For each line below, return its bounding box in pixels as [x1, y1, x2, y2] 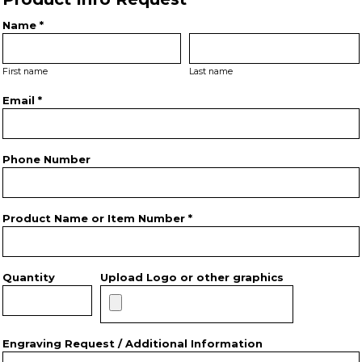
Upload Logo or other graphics [99, 271, 284, 284]
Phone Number [2, 153, 90, 166]
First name [2, 66, 48, 77]
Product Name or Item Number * [2, 212, 192, 225]
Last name [189, 66, 233, 77]
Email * [2, 94, 42, 107]
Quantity [2, 271, 55, 284]
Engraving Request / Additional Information [2, 337, 263, 350]
